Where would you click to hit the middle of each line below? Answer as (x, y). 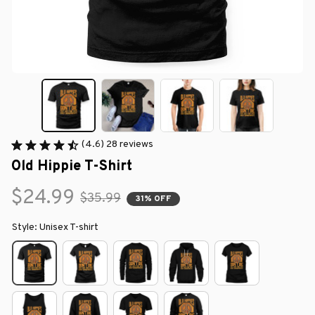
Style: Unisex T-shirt (55, 228)
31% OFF (153, 199)
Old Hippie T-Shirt (72, 167)
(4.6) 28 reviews (117, 145)
